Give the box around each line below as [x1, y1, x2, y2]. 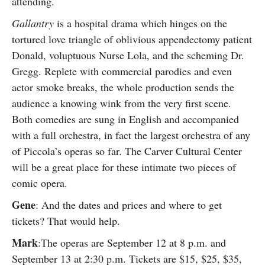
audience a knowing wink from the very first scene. [12, 96, 231, 110]
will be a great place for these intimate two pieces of [12, 160, 236, 174]
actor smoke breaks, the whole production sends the [12, 80, 234, 94]
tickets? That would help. [12, 214, 120, 228]
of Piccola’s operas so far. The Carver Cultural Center [12, 144, 242, 158]
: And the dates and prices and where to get [35, 198, 222, 212]
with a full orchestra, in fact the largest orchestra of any [12, 128, 250, 142]
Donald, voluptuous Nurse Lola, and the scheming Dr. [12, 48, 244, 62]
